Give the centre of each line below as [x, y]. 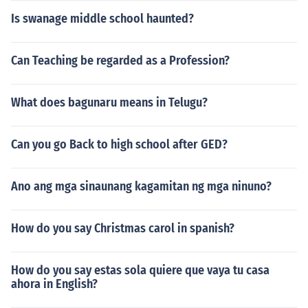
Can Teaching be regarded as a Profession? [120, 60]
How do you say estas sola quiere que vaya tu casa [140, 270]
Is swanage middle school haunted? [102, 19]
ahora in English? [54, 284]
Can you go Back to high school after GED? [119, 144]
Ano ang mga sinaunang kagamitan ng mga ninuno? [141, 186]
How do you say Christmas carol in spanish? [123, 228]
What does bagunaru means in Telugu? [109, 102]
